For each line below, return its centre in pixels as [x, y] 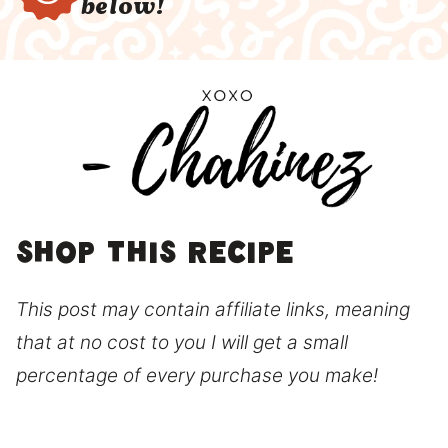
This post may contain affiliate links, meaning [213, 309]
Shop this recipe [155, 258]
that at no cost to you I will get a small [182, 342]
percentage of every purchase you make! [197, 375]
